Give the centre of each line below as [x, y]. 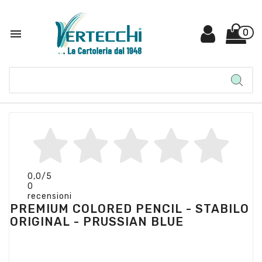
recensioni [50, 196]
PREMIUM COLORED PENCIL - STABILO [130, 209]
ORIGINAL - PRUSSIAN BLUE [97, 222]
